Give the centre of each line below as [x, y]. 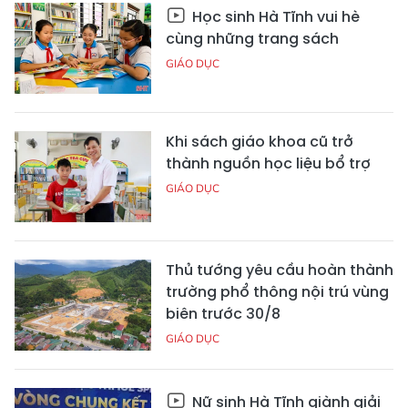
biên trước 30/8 [223, 314]
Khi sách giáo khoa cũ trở [260, 142]
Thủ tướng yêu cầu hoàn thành [280, 270]
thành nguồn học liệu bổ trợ [268, 164]
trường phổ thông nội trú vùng [277, 292]
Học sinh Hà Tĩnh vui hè [274, 17]
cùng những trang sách [252, 39]
